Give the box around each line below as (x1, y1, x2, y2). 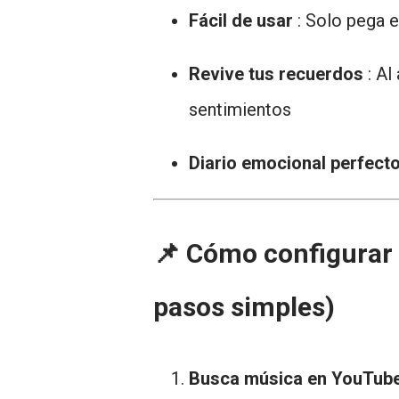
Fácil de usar (189, 10, 293, 31)
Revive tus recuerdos (189, 63, 363, 85)
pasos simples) (153, 291, 335, 322)
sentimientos (189, 99, 291, 120)
